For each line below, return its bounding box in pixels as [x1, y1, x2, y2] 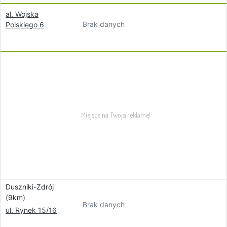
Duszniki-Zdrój [6, 182, 54, 191]
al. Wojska [6, 10, 39, 18]
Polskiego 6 [6, 20, 44, 29]
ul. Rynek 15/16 [6, 206, 57, 214]
